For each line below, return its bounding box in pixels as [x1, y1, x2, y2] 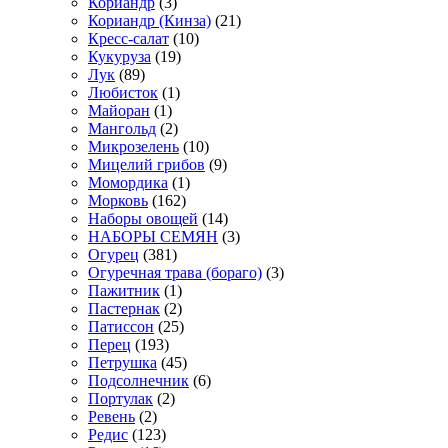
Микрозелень [88, 138, 179, 156]
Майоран [88, 102, 150, 120]
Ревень [88, 408, 135, 426]
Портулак [88, 390, 153, 408]
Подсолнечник [88, 372, 189, 390]
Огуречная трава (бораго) [88, 264, 262, 282]
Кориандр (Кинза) [88, 12, 211, 30]
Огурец [88, 246, 139, 264]
